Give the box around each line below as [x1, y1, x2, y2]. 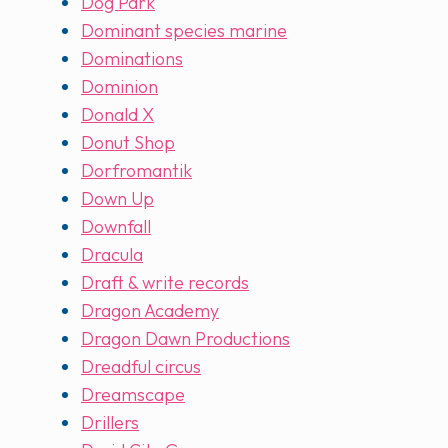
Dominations [81, 47, 183, 71]
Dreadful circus [81, 355, 201, 379]
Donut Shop [81, 131, 175, 155]
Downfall [81, 215, 151, 239]
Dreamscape [81, 383, 185, 407]
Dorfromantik [81, 159, 192, 183]
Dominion [81, 75, 158, 99]
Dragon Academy [81, 299, 219, 323]
